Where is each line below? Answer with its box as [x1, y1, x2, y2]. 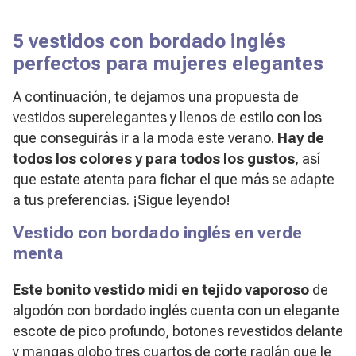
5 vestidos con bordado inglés [13, 29, 286, 52]
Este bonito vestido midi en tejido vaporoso [13, 281, 312, 298]
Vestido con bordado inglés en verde [13, 222, 302, 242]
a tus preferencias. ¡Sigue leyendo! [13, 191, 230, 208]
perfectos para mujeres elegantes [13, 52, 323, 75]
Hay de [277, 129, 324, 146]
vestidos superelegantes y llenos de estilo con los [13, 108, 322, 126]
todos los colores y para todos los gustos [13, 149, 295, 167]
